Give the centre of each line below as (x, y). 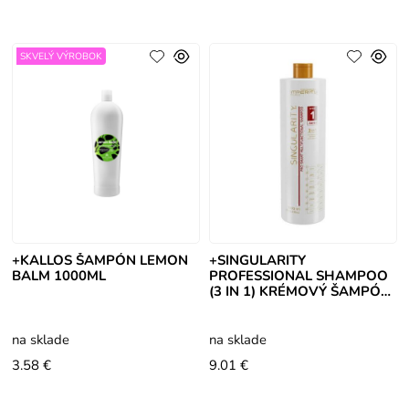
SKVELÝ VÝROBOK (62, 57)
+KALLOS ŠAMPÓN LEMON (100, 261)
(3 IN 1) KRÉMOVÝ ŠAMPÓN (299, 292)
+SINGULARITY (257, 261)
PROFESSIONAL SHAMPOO (298, 276)
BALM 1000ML (59, 276)
